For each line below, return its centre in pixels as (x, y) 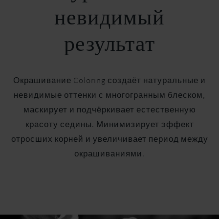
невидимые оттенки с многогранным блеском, (109, 95)
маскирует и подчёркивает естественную (109, 110)
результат (109, 45)
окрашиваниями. (109, 154)
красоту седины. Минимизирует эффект (109, 124)
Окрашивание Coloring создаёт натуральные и (109, 80)
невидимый (109, 19)
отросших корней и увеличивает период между (109, 139)
